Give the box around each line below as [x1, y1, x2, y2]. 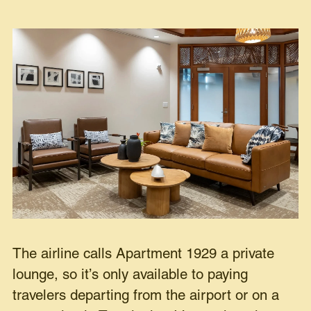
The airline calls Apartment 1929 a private [12, 247, 275, 261]
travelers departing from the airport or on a [12, 289, 280, 303]
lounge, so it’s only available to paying [12, 268, 249, 282]
